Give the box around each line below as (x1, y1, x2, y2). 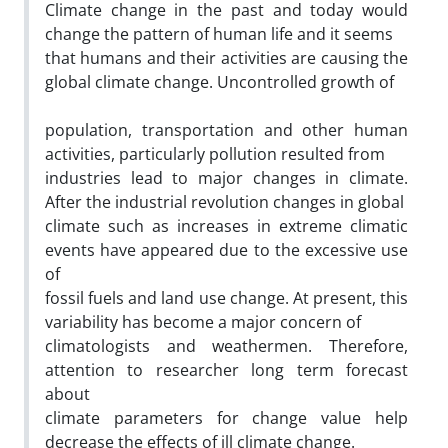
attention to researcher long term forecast (45, 358, 408, 381)
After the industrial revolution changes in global (45, 190, 404, 213)
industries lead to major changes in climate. (45, 166, 408, 189)
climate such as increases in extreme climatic (45, 214, 408, 237)
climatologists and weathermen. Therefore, (45, 334, 408, 357)
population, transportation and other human (45, 118, 408, 141)
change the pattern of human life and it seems (45, 22, 393, 45)
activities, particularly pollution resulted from (45, 142, 385, 165)
